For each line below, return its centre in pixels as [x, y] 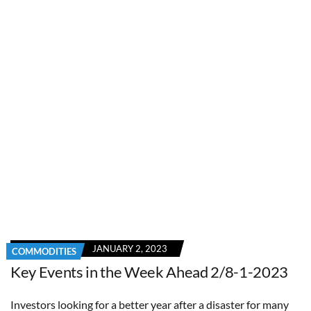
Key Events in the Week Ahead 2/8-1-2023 [150, 271]
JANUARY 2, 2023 [130, 248]
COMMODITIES [44, 251]
